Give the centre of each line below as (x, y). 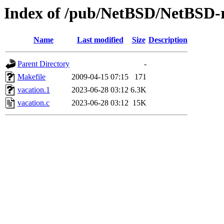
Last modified (100, 40)
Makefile (31, 77)
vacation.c (33, 103)
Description (168, 40)
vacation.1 (34, 90)
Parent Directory (43, 64)
